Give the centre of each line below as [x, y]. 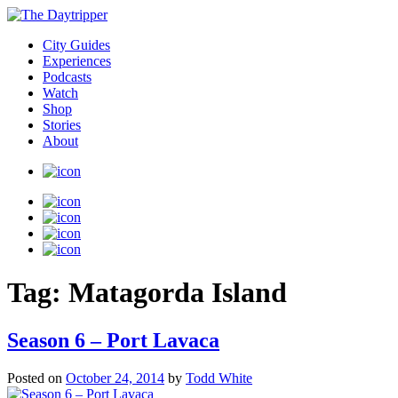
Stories [62, 125]
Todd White [219, 378]
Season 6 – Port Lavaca [113, 340]
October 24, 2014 [115, 378]
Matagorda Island [178, 293]
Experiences [77, 61]
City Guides [76, 45]
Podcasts [67, 77]
